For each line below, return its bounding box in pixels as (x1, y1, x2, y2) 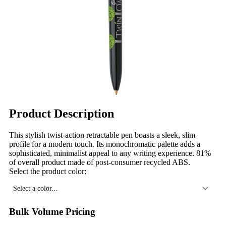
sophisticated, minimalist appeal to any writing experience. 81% (9, 148, 211, 157)
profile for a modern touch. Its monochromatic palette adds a (9, 139, 200, 148)
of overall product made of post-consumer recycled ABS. (9, 157, 190, 166)
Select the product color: (9, 166, 86, 176)
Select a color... (13, 184, 58, 192)
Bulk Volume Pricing (9, 206, 95, 217)
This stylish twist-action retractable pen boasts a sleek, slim (9, 130, 195, 139)
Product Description (9, 106, 114, 120)
